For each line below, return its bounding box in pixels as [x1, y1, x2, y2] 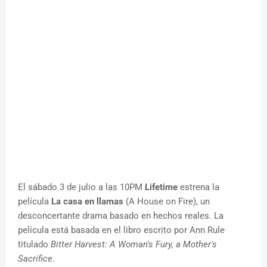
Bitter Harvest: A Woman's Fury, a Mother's [51, 239, 217, 250]
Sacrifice [18, 253, 52, 265]
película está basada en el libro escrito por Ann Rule [18, 225, 225, 236]
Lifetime [145, 182, 178, 193]
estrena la [178, 182, 219, 193]
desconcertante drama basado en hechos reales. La [18, 210, 223, 222]
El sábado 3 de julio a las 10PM [18, 182, 145, 193]
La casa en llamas [51, 196, 123, 207]
